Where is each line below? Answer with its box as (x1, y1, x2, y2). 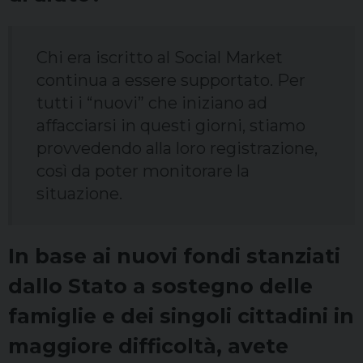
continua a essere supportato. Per (36, 70, 305, 91)
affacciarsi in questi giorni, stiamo (36, 116, 305, 136)
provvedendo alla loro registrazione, (36, 139, 318, 159)
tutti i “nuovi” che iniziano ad (36, 93, 267, 113)
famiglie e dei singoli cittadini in (8, 304, 354, 329)
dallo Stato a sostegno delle (8, 274, 313, 299)
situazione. (36, 184, 122, 204)
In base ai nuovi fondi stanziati (8, 244, 340, 269)
